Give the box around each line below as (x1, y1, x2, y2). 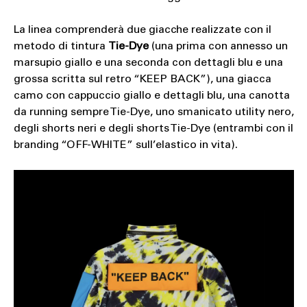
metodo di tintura (13, 41, 108, 53)
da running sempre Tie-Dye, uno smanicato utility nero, (13, 107, 294, 119)
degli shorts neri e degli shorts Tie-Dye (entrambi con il (13, 123, 293, 135)
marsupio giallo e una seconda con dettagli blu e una (13, 58, 283, 69)
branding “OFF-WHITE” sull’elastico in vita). (13, 140, 238, 151)
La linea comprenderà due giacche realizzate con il (13, 25, 271, 36)
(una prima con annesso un (148, 41, 288, 53)
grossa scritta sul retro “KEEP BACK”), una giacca (13, 74, 271, 86)
